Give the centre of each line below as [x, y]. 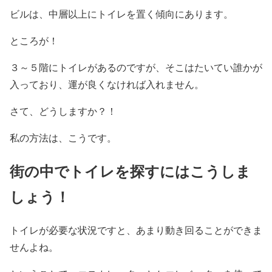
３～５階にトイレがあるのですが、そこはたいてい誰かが [136, 67]
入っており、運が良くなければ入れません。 [107, 84]
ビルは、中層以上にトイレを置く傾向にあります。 [121, 14]
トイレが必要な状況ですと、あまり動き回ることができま [136, 230]
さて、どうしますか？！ [63, 111]
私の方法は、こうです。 [63, 138]
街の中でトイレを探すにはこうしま [130, 171]
